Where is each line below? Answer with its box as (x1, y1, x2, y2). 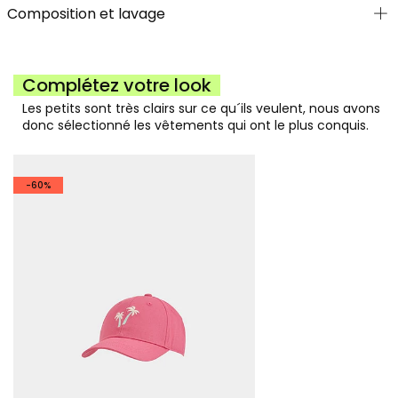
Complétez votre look (22, 73, 211, 99)
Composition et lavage (6, 4, 165, 25)
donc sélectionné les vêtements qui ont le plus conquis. (22, 116, 369, 135)
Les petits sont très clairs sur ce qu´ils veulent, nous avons (22, 99, 380, 118)
